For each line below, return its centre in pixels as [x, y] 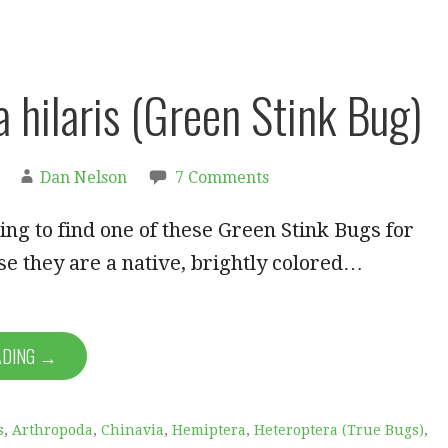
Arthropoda [52, 430]
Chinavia [132, 430]
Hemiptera [209, 430]
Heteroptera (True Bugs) [339, 430]
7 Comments [222, 178]
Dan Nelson [83, 178]
